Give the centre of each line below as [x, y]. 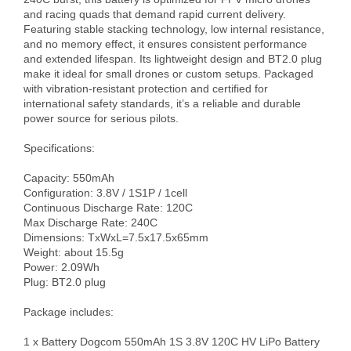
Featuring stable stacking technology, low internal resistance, [174, 29]
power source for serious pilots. [101, 118]
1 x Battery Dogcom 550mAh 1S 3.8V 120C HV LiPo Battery [172, 341]
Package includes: [69, 311]
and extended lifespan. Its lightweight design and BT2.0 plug [173, 58]
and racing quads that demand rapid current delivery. [155, 14]
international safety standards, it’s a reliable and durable [162, 103]
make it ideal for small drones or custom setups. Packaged [168, 73]
